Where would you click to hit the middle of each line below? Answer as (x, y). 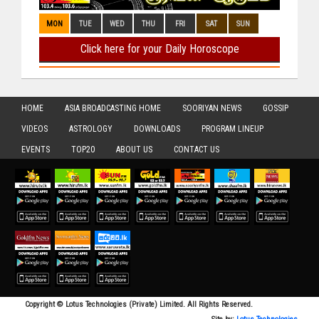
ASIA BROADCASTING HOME (113, 109)
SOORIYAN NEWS (212, 109)
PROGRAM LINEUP (232, 129)
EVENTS (36, 150)
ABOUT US (134, 150)
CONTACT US (197, 150)
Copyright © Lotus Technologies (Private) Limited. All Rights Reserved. (139, 304)
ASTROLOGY (91, 129)
